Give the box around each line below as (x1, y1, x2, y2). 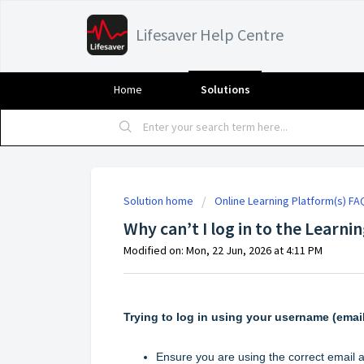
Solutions (200, 82, 250, 97)
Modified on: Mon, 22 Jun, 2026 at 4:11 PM (123, 243, 323, 258)
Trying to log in (123, 310, 211, 323)
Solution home (123, 193, 196, 208)
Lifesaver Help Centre (136, 24, 284, 45)
